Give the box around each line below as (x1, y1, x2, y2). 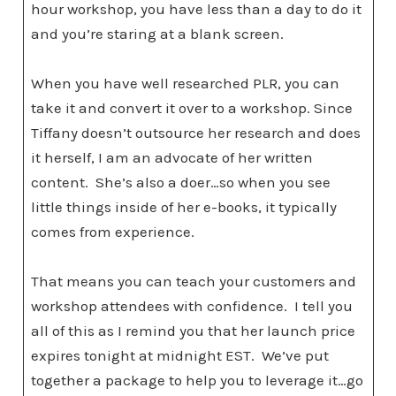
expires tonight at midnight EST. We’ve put (31, 346, 329, 364)
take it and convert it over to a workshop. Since (31, 99, 353, 117)
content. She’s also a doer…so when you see (31, 173, 331, 191)
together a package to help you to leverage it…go (31, 371, 363, 389)
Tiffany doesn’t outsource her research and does (31, 124, 361, 141)
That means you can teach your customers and (31, 272, 356, 290)
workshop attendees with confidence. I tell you (31, 297, 353, 315)
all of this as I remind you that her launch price (31, 322, 355, 339)
